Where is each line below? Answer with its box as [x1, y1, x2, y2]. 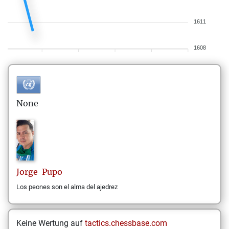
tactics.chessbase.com [85, 218, 167, 228]
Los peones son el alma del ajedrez [16, 183, 118, 191]
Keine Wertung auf [16, 218, 85, 228]
